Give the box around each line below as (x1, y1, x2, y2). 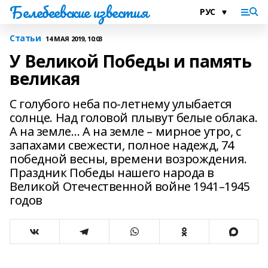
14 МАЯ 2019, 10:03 (45, 33, 102, 43)
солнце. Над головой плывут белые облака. (10, 109, 258, 126)
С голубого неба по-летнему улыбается (10, 96, 232, 112)
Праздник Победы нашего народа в (10, 165, 214, 181)
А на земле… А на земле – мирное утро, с (10, 123, 241, 139)
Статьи (10, 32, 41, 44)
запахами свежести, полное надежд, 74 (10, 137, 234, 153)
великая (10, 67, 81, 90)
